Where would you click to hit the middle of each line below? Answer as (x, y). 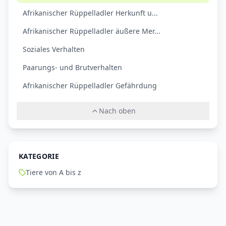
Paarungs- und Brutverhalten (72, 68)
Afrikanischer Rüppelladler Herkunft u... (90, 13)
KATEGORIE (39, 156)
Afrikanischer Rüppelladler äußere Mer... (92, 31)
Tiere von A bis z (53, 173)
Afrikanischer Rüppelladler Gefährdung (90, 86)
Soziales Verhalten (54, 49)
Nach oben (117, 111)
